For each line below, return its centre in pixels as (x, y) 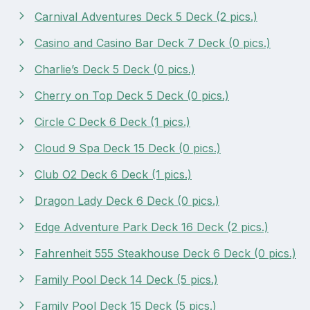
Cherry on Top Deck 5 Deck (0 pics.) (132, 95)
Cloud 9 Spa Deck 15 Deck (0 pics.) (128, 148)
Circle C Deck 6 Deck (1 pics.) (112, 121)
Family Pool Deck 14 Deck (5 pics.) (126, 279)
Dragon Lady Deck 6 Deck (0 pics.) (127, 200)
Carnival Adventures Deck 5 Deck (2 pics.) (146, 16)
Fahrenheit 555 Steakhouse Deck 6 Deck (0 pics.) (165, 253)
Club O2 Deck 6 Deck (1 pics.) (113, 174)
